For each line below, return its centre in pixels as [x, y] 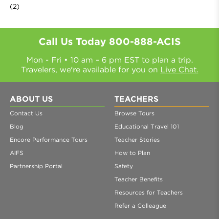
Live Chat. [179, 70]
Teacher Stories [137, 140]
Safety [124, 166]
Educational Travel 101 [147, 126]
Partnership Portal [36, 166]
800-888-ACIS [145, 42]
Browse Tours [134, 113]
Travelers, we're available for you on [90, 70]
